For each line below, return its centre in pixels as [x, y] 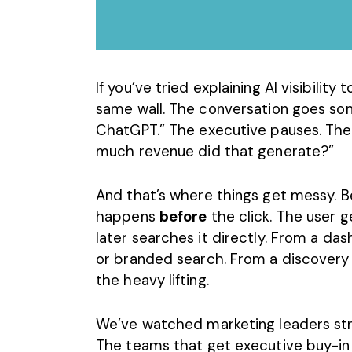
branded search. [168, 259]
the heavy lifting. [152, 280]
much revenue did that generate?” [215, 151]
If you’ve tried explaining [180, 87]
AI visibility [301, 87]
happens [128, 217]
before [183, 217]
